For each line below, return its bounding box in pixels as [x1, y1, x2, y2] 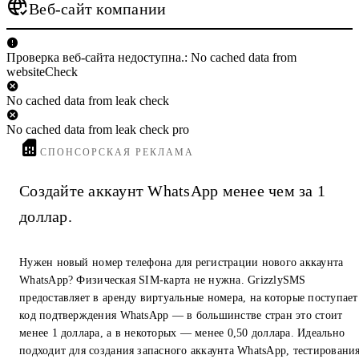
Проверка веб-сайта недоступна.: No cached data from [6, 50, 296, 64]
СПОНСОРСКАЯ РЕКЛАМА [40, 146, 195, 158]
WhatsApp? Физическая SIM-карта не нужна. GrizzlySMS [19, 274, 306, 287]
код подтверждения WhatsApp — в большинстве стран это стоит [19, 309, 343, 322]
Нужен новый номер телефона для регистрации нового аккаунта [19, 256, 344, 269]
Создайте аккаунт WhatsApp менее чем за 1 [19, 182, 325, 200]
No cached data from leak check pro [6, 122, 189, 136]
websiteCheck [6, 64, 78, 79]
